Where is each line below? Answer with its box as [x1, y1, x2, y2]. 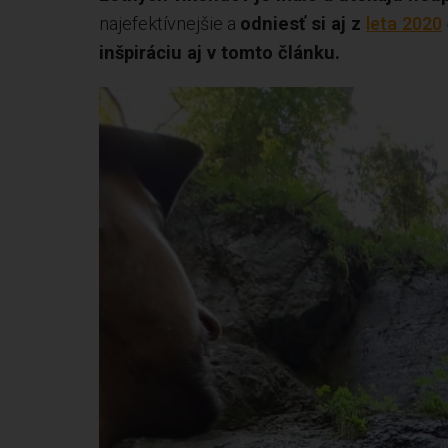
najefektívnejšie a [99, 12, 241, 34]
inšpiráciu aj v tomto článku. [99, 41, 341, 63]
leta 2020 [366, 12, 443, 34]
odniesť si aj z [240, 12, 367, 34]
